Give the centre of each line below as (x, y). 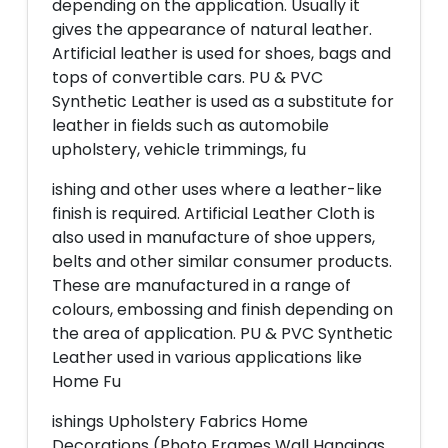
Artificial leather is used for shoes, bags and (221, 53)
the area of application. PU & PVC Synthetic (222, 333)
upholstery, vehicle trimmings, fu (179, 149)
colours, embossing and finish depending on (222, 309)
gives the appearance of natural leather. (212, 29)
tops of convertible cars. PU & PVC (187, 77)
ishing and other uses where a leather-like (217, 189)
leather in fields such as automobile (190, 125)
